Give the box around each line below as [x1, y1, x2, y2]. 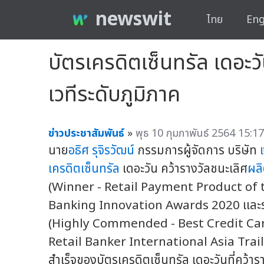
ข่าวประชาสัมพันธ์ [48, 125, 124, 141]
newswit [95, 6, 171, 34]
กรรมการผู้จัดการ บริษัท [134, 141, 260, 160]
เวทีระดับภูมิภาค [48, 78, 180, 111]
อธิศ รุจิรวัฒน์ [68, 141, 134, 160]
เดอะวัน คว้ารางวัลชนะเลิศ [120, 159, 247, 178]
